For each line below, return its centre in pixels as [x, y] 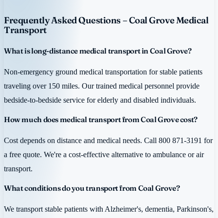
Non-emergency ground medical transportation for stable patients [103, 72]
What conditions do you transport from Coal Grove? [92, 188]
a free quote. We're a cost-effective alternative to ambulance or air [104, 155]
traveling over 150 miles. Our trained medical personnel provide [102, 86]
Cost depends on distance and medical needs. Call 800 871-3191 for [108, 141]
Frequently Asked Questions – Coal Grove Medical [106, 20]
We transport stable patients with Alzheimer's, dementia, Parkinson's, [109, 209]
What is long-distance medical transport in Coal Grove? [98, 51]
